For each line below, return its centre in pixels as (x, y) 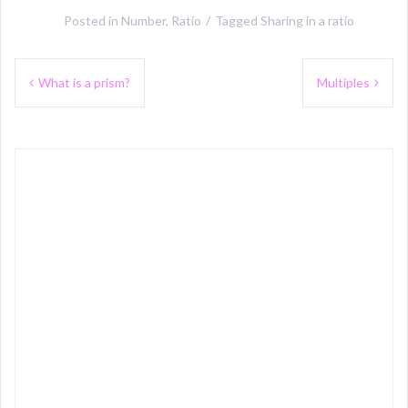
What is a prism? (84, 83)
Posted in (92, 21)
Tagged (237, 21)
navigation (62, 103)
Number (143, 21)
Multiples (343, 83)
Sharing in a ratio (307, 21)
